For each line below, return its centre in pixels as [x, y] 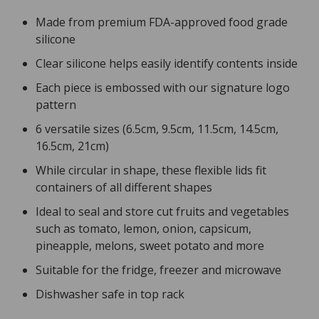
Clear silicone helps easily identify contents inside [167, 64]
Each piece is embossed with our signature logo [163, 88]
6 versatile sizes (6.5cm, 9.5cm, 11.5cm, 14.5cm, [157, 129]
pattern [56, 105]
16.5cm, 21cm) [72, 146]
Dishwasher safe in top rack [110, 294]
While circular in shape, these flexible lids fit [151, 171]
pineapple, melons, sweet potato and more [150, 246]
